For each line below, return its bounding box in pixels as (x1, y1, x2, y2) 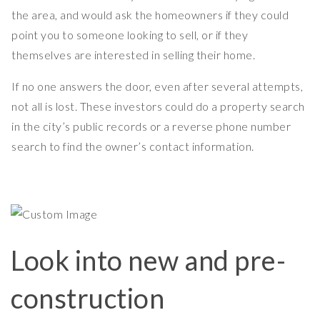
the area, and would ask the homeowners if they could (11, 8, 289, 22)
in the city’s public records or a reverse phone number (11, 119, 291, 134)
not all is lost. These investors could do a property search (11, 99, 305, 114)
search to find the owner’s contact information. (11, 139, 254, 154)
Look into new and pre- (11, 244, 286, 277)
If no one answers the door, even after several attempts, (11, 79, 303, 94)
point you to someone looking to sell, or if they (11, 28, 248, 42)
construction (11, 281, 164, 315)
